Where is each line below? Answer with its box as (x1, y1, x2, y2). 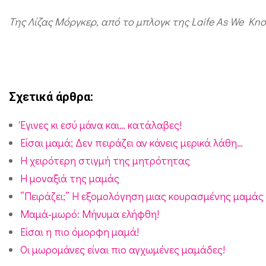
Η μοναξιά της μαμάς (20, 170, 120, 185)
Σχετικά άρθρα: (9, 89, 93, 104)
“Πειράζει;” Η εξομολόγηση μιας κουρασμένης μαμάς (20, 188, 264, 203)
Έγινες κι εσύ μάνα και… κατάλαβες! (20, 117, 182, 132)
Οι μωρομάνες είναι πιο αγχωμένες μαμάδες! (20, 242, 226, 256)
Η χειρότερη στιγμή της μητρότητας (20, 153, 191, 167)
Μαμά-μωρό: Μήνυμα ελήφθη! (20, 206, 160, 221)
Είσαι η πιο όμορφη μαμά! (20, 224, 140, 239)
